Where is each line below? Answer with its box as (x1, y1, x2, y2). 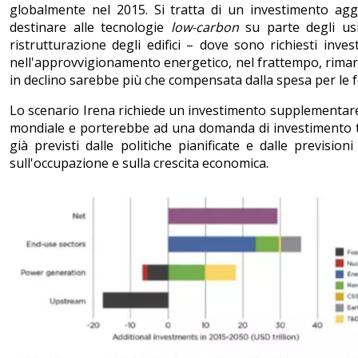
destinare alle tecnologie (10, 18, 171, 36)
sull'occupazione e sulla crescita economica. (10, 153, 268, 172)
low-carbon (170, 18, 239, 36)
